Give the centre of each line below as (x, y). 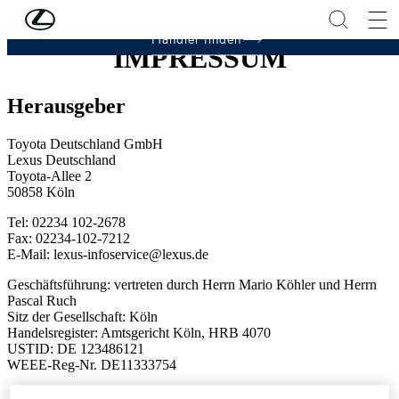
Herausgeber (66, 106)
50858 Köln (41, 191)
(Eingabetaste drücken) (223, 15)
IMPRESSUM (199, 58)
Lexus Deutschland (61, 159)
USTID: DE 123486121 (76, 348)
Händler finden (196, 39)
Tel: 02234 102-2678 (66, 222)
